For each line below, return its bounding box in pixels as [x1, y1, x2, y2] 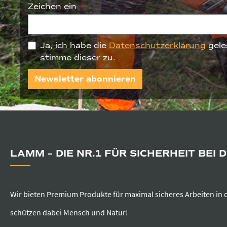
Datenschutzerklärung [109, 40, 206, 51]
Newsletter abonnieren [34, 73, 136, 84]
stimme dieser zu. [40, 52, 116, 63]
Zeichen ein [28, 1, 79, 12]
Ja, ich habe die [40, 40, 109, 51]
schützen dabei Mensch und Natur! [10, 207, 128, 218]
